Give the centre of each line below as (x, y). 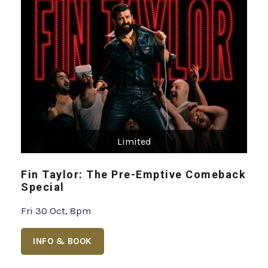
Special (43, 187)
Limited (134, 141)
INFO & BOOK (63, 241)
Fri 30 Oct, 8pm (56, 210)
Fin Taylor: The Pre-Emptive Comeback (133, 174)
